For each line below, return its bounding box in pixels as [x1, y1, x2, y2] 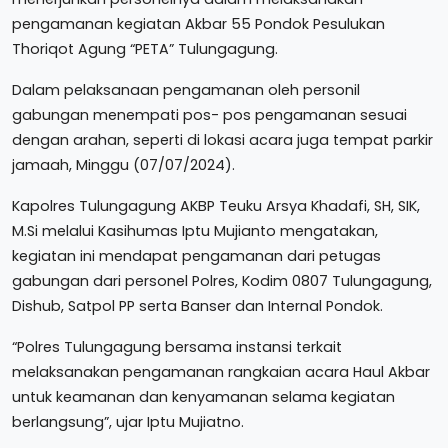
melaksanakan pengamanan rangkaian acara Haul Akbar [12, 362, 430, 382]
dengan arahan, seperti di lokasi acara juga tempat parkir [12, 130, 433, 150]
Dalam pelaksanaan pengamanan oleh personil [12, 80, 360, 100]
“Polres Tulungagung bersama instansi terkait [12, 337, 342, 357]
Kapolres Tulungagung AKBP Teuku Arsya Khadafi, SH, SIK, [12, 196, 420, 216]
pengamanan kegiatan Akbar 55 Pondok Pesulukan [12, 14, 385, 34]
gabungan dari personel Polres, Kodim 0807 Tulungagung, [12, 271, 432, 291]
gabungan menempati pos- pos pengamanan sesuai [12, 105, 407, 125]
